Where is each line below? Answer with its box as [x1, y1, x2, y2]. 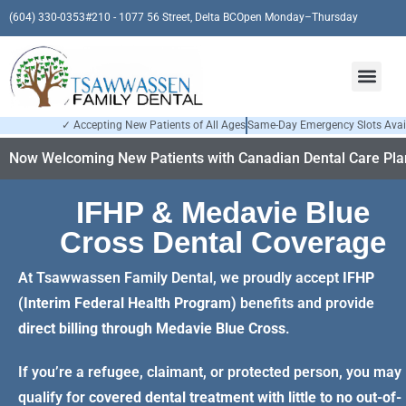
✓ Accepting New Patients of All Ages [61, 118, 246, 131]
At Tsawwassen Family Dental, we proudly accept [18, 268, 343, 286]
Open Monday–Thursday [237, 11, 358, 24]
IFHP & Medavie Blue [76, 195, 370, 229]
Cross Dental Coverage [60, 225, 386, 259]
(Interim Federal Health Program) [18, 294, 237, 312]
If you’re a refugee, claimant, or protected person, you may [18, 362, 401, 381]
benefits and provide [237, 294, 374, 312]
